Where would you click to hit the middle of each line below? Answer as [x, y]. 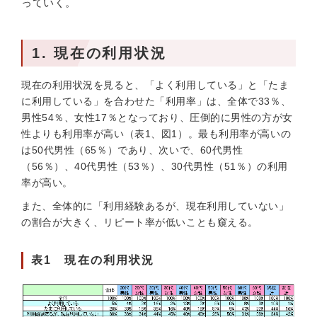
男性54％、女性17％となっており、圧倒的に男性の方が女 [157, 117]
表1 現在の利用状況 [93, 260]
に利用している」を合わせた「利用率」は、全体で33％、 [156, 101]
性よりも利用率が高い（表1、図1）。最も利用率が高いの [156, 134]
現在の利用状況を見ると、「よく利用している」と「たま [155, 85]
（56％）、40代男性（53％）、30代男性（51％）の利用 [155, 166]
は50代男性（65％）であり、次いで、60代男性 [132, 150]
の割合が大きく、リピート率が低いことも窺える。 [140, 222]
